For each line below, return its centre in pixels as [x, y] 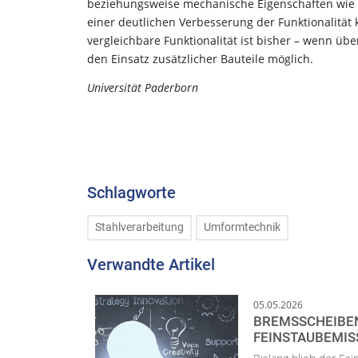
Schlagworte [131, 192]
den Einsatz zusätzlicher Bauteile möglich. [200, 58]
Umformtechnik [242, 228]
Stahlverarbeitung [139, 228]
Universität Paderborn [143, 87]
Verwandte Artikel [151, 264]
